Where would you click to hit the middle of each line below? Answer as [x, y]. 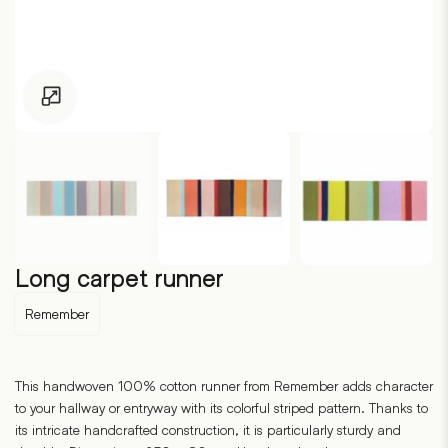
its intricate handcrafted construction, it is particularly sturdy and [208, 429]
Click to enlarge [119, 97]
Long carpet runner [119, 278]
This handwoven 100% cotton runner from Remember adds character [224, 385]
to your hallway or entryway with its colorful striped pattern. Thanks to [221, 407]
